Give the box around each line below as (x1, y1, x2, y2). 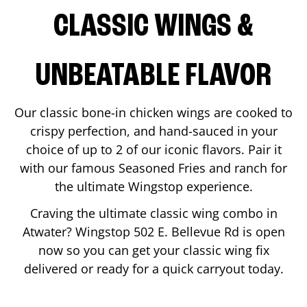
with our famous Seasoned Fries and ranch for (20, 159, 287, 176)
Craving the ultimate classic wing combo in (29, 204, 278, 221)
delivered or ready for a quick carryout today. (23, 260, 284, 277)
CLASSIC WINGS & (53, 10, 254, 44)
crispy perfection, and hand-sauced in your (29, 122, 278, 139)
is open (238, 223, 285, 240)
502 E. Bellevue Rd (133, 223, 239, 240)
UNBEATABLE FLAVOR (36, 60, 271, 93)
